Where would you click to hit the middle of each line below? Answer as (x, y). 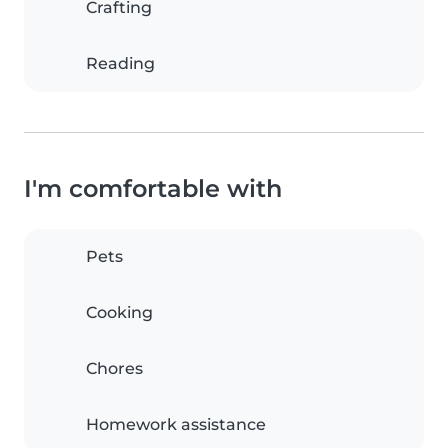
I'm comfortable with (153, 188)
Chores (114, 368)
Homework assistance (176, 424)
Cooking (119, 312)
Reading (120, 63)
